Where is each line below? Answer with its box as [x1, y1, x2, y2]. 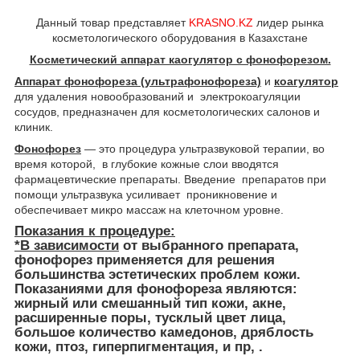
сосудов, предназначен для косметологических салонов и [14, 104, 320, 118]
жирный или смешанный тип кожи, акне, [14, 295, 286, 311]
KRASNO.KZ [189, 15, 253, 29]
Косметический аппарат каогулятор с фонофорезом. [29, 52, 331, 66]
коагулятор [274, 74, 338, 88]
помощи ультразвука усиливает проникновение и [14, 187, 277, 201]
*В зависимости [14, 237, 119, 253]
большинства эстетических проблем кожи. [14, 266, 301, 282]
